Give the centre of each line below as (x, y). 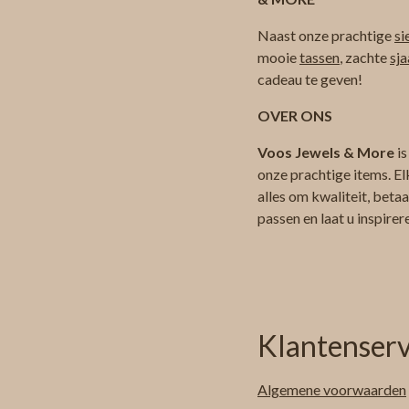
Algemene (290, 390)
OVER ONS (295, 116)
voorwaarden (365, 390)
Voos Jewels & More (326, 152)
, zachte (365, 58)
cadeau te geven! (310, 79)
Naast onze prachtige (326, 36)
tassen (320, 58)
